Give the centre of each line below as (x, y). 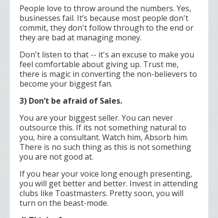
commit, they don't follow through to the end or (107, 28)
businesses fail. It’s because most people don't (104, 18)
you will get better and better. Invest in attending (109, 184)
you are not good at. (56, 157)
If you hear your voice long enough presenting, (106, 174)
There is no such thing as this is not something (105, 147)
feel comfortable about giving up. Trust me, (99, 64)
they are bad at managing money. (82, 38)
